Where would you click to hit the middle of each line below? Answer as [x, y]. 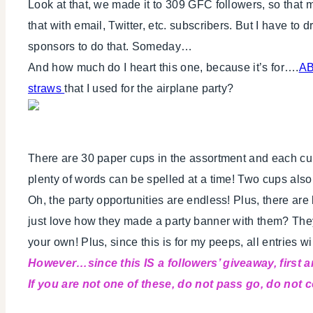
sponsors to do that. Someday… [110, 46]
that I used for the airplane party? [149, 88]
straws [46, 88]
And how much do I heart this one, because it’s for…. [163, 67]
